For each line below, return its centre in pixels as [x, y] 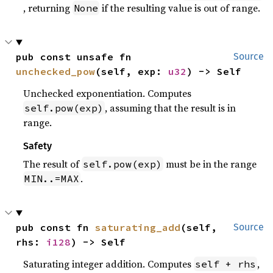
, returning [48, 8]
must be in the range [210, 164]
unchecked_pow [56, 72]
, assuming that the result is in [171, 108]
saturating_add [138, 228]
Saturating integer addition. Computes [109, 264]
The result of [53, 164]
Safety [38, 146]
